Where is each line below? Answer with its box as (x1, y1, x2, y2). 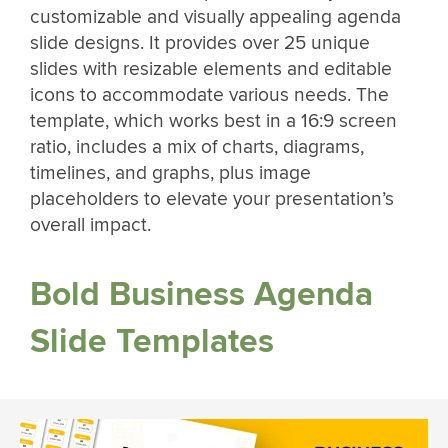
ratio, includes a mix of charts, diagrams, (30, 134, 364, 159)
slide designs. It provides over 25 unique (30, 30, 370, 55)
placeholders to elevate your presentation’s (30, 186, 394, 211)
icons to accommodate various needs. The (30, 82, 389, 107)
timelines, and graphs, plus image (30, 160, 311, 185)
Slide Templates (30, 321, 274, 363)
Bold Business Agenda (30, 274, 373, 316)
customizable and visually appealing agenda (30, 4, 401, 29)
